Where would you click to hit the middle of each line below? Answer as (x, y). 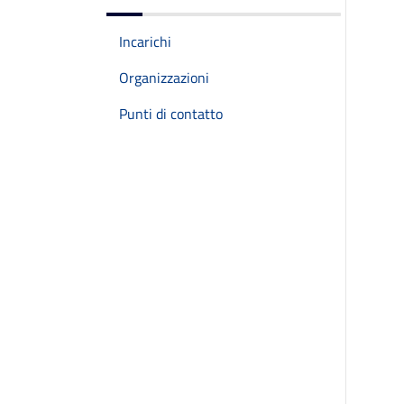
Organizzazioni (164, 78)
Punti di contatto (171, 114)
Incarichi (145, 41)
